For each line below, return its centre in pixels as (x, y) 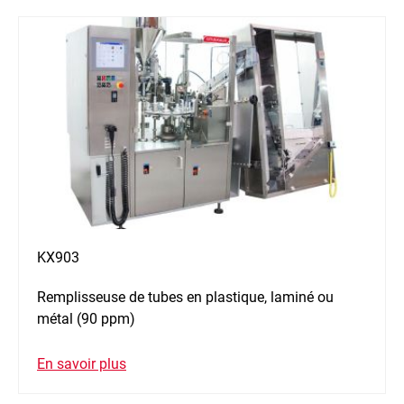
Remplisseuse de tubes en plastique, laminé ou (185, 298)
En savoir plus (82, 364)
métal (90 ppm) (86, 319)
